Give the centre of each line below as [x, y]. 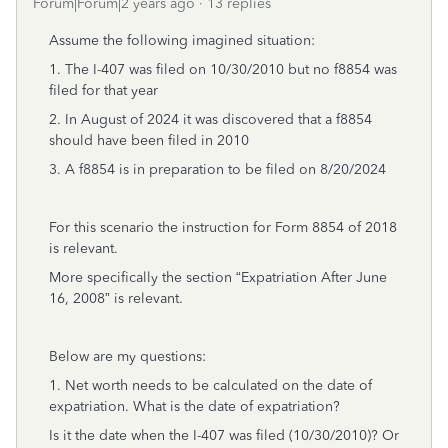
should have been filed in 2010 [149, 140]
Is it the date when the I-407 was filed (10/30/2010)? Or [224, 435]
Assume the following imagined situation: [182, 40]
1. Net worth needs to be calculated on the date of [210, 385]
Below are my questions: [127, 356]
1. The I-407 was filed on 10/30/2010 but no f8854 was [223, 69]
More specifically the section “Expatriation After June [218, 277]
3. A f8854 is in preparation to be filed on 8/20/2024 [217, 169]
